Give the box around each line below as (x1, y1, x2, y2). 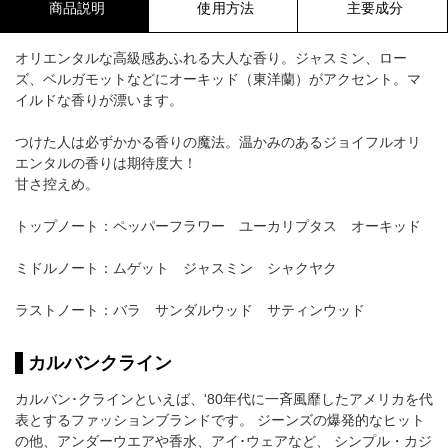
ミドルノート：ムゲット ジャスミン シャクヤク (15, 259, 337, 276)
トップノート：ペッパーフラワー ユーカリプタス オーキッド (15, 217, 421, 234)
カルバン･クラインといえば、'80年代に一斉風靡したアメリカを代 (15, 390, 433, 407)
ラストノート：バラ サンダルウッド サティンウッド (15, 301, 365, 318)
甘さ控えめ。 (15, 175, 99, 192)
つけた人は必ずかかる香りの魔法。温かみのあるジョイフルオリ (15, 133, 421, 150)
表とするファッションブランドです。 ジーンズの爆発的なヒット (15, 411, 425, 428)
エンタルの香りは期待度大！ (15, 154, 197, 171)
